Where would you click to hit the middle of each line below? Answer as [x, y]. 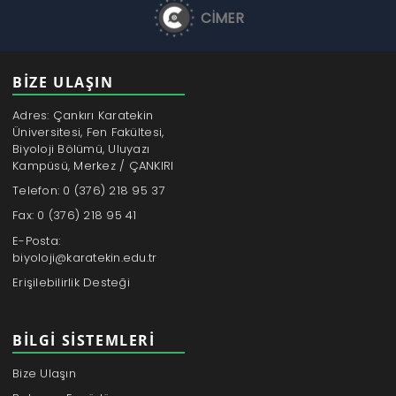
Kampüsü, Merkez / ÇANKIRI [93, 165]
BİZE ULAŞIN [63, 83]
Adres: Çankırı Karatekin [83, 115]
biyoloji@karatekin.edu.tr [85, 257]
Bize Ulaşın [44, 373]
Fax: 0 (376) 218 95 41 [75, 216]
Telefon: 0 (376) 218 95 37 [89, 191]
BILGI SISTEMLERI [84, 341]
